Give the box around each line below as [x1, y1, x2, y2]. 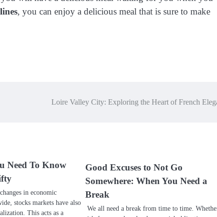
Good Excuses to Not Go [85, 162, 183, 172]
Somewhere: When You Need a [85, 175, 207, 186]
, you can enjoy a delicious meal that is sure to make [17, 6, 210, 17]
